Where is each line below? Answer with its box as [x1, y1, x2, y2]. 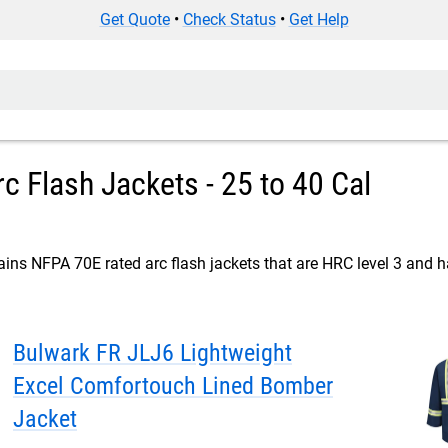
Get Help [288, 10, 349, 29]
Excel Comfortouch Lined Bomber [13, 372, 333, 400]
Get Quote [99, 10, 170, 29]
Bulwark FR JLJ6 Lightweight [13, 339, 180, 367]
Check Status [182, 10, 276, 29]
